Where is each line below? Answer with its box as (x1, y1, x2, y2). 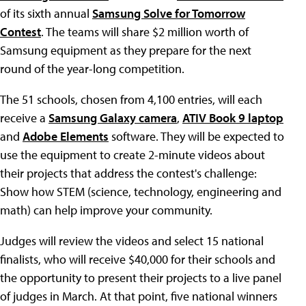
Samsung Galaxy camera (48, 110, 177, 126)
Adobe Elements (23, 128, 109, 144)
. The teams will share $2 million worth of (41, 24, 249, 40)
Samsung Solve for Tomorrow (92, 5, 245, 21)
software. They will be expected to (109, 128, 284, 144)
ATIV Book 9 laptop (182, 110, 283, 126)
